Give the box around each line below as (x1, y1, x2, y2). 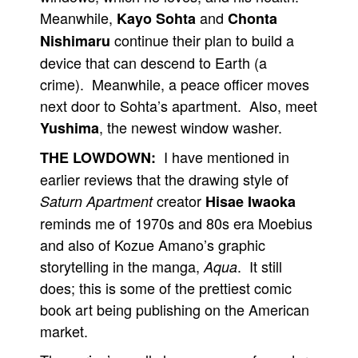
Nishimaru (40, 30, 110, 51)
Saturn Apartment (40, 191, 153, 211)
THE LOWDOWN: (40, 147, 156, 168)
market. (40, 320, 88, 341)
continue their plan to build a (110, 30, 294, 50)
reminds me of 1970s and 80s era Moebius (40, 213, 312, 233)
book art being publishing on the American (40, 299, 309, 320)
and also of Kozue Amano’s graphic (40, 234, 265, 255)
